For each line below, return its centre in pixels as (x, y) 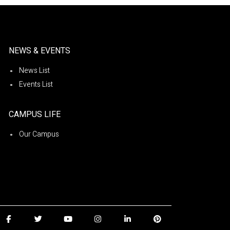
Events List (36, 84)
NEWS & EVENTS (39, 51)
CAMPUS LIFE (34, 114)
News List (34, 70)
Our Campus (39, 134)
